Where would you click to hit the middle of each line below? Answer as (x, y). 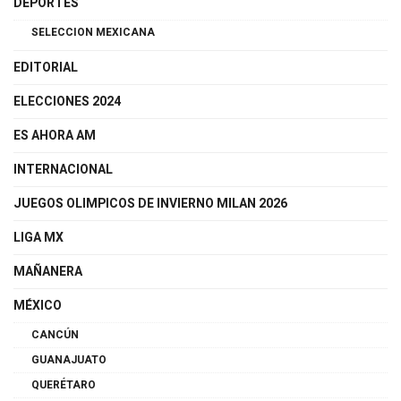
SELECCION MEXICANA (93, 33)
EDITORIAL (46, 68)
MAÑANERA (48, 272)
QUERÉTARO (64, 385)
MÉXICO (38, 306)
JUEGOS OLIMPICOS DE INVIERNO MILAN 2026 (150, 204)
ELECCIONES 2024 (67, 102)
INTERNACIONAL (63, 170)
